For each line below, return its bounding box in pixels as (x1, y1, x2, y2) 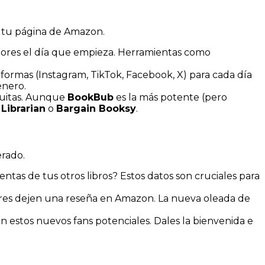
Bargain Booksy (56, 102, 136, 114)
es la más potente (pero (114, 91, 227, 103)
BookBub (67, 91, 114, 103)
